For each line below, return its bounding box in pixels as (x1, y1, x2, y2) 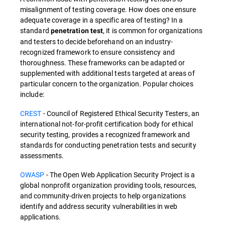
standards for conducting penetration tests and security (20, 140, 196, 150)
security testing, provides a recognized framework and (20, 130, 190, 140)
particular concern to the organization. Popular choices (20, 79, 193, 89)
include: (20, 89, 44, 99)
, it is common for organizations (103, 26, 202, 36)
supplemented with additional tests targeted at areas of (20, 68, 195, 78)
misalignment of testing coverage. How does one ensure (20, 5, 196, 15)
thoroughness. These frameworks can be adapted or (20, 58, 185, 68)
